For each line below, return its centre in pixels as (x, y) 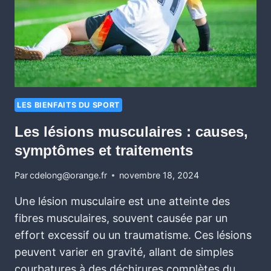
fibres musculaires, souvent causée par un (121, 218)
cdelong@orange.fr (69, 175)
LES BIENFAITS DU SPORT (68, 105)
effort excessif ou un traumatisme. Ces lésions (133, 235)
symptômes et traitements (104, 150)
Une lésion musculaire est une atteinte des (122, 201)
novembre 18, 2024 (159, 175)
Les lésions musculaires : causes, (131, 131)
